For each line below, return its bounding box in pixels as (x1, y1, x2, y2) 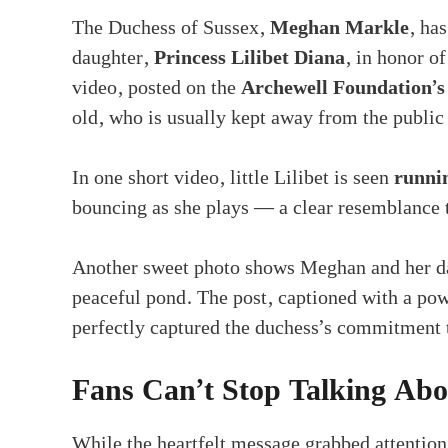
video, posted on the (72, 71, 241, 104)
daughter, (72, 41, 154, 74)
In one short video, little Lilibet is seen (72, 161, 394, 194)
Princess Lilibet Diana (154, 41, 345, 74)
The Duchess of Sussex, (72, 11, 270, 44)
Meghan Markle (270, 11, 409, 44)
